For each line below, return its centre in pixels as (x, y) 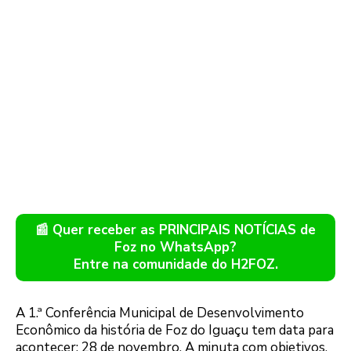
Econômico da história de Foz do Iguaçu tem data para (175, 331)
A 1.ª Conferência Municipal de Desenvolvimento (160, 313)
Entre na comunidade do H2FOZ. (175, 265)
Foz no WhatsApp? (175, 248)
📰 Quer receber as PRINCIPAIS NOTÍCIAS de (175, 230)
